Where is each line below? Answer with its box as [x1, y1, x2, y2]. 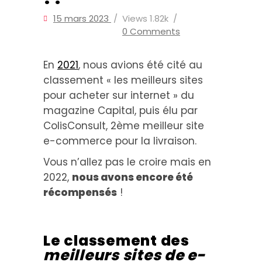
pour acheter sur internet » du [43, 88, 194, 102]
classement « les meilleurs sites [43, 73, 203, 87]
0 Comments [122, 25, 180, 37]
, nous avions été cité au [78, 58, 202, 72]
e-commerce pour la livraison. [43, 134, 196, 148]
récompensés [43, 185, 117, 199]
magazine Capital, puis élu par [43, 104, 198, 118]
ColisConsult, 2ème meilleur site [43, 119, 204, 133]
